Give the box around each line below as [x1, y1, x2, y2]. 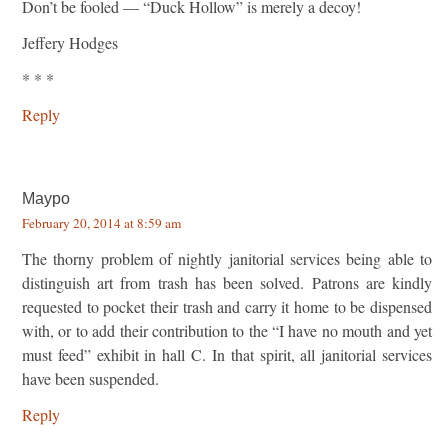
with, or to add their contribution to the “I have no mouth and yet [22, 319, 432, 341]
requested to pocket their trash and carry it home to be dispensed [22, 295, 432, 317]
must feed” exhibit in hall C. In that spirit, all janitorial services [22, 343, 432, 365]
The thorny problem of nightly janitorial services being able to [22, 247, 432, 269]
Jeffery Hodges [22, 31, 118, 53]
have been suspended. [22, 367, 159, 389]
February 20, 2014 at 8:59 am [22, 213, 181, 232]
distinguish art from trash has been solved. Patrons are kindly [22, 271, 432, 293]
